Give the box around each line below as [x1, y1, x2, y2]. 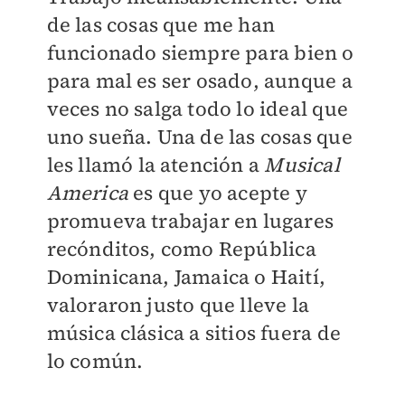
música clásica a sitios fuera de [46, 319, 341, 346]
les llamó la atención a [46, 151, 265, 178]
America [46, 179, 128, 206]
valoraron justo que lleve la [46, 291, 310, 318]
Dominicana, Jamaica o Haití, [46, 263, 326, 290]
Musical [264, 151, 340, 178]
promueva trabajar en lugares [46, 207, 334, 234]
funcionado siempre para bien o [46, 39, 354, 66]
